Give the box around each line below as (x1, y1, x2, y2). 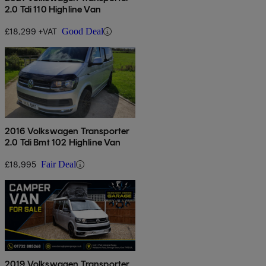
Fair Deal (41, 159, 76, 170)
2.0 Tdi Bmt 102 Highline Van (5, 137, 121, 148)
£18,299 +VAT (5, 26, 57, 37)
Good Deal (62, 26, 103, 37)
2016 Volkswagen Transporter (5, 125, 130, 137)
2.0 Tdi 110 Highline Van (5, 4, 101, 15)
